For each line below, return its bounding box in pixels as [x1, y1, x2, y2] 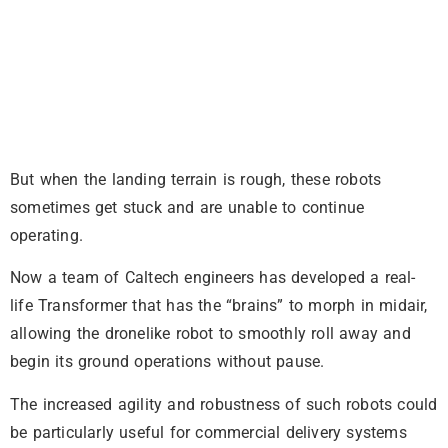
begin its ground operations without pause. [10, 352, 325, 372]
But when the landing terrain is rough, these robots [10, 169, 382, 189]
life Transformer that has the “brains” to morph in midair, [10, 296, 428, 316]
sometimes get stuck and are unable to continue [10, 197, 365, 217]
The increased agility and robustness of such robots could [10, 394, 438, 414]
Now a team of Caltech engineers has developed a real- [10, 268, 416, 288]
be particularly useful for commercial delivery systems [10, 422, 407, 442]
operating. [10, 225, 83, 245]
